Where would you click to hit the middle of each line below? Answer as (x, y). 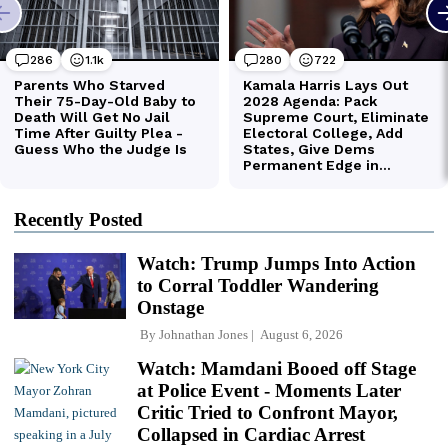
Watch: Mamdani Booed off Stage (276, 369)
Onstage (170, 308)
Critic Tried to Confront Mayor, (267, 413)
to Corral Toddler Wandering (258, 286)
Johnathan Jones (203, 335)
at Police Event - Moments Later (269, 391)
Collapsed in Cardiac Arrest (251, 435)
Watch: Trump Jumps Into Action (276, 264)
